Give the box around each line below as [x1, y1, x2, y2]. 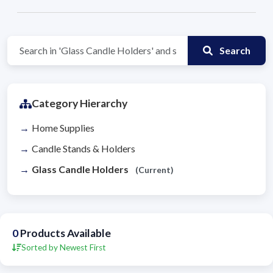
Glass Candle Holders [32, 163, 130, 175]
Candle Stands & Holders [32, 143, 135, 155]
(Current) [135, 165, 174, 175]
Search [218, 44, 250, 57]
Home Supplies [32, 122, 94, 134]
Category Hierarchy [32, 97, 127, 110]
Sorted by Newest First [21, 243, 106, 253]
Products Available [18, 227, 111, 240]
